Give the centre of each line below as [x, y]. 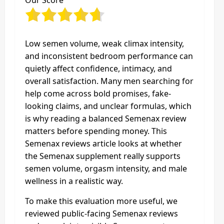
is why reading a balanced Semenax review [106, 118]
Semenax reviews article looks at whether [103, 143]
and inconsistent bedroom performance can [109, 56]
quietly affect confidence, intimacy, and [98, 68]
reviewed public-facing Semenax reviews [101, 213]
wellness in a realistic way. [74, 181]
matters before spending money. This [96, 131]
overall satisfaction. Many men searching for [109, 81]
